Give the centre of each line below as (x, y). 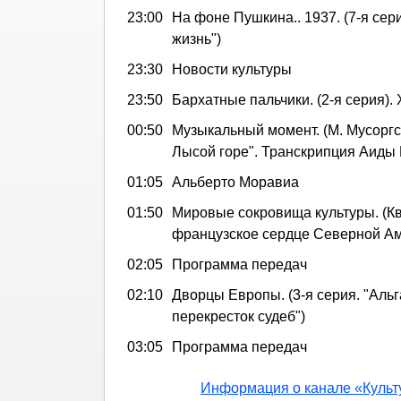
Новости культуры (232, 69)
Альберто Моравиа (235, 182)
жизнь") (196, 38)
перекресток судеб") (239, 316)
